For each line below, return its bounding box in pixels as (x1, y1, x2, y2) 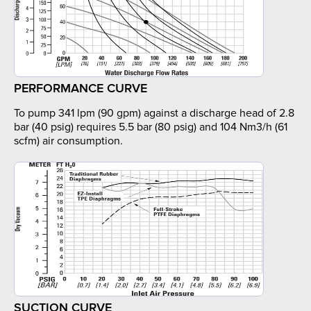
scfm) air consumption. (14, 134, 123, 149)
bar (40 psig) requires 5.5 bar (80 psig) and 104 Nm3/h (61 (14, 120, 287, 135)
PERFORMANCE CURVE (14, 81, 147, 96)
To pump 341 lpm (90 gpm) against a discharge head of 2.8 (14, 106, 294, 121)
